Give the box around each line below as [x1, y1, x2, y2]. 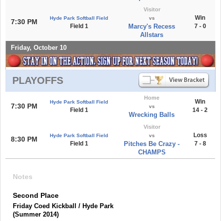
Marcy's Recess [128, 22, 175, 30]
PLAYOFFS [12, 74, 63, 86]
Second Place [13, 191, 59, 199]
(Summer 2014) [13, 210, 59, 218]
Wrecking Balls [129, 110, 175, 118]
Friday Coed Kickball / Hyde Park [13, 202, 113, 210]
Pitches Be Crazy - [124, 140, 180, 147]
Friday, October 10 [11, 43, 67, 51]
